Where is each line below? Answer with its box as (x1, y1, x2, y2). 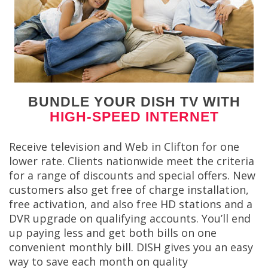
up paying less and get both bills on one (9, 226, 217, 240)
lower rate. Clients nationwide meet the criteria (9, 154, 254, 169)
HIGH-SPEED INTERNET (49, 109, 219, 125)
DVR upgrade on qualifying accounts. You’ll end (9, 211, 251, 226)
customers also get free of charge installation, (9, 182, 249, 197)
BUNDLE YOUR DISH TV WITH (28, 94, 240, 110)
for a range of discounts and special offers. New (9, 168, 255, 183)
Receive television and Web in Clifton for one (9, 139, 239, 154)
